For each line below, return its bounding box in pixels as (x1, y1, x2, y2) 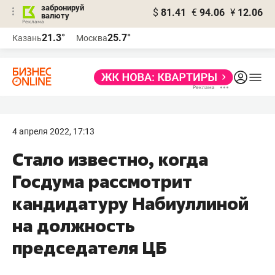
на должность (12, 214, 135, 237)
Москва (76, 33, 107, 43)
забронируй (41, 3, 84, 12)
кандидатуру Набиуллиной (12, 192, 249, 215)
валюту (41, 11, 69, 20)
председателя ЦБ (12, 236, 167, 259)
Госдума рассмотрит (12, 170, 192, 193)
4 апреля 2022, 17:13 (12, 126, 95, 136)
